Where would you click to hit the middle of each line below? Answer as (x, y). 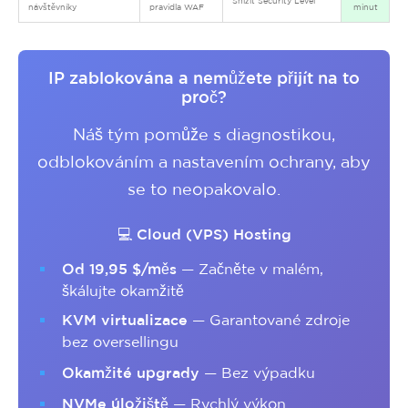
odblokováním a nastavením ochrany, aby (204, 162)
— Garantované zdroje (269, 320)
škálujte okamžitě (123, 291)
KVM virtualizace (125, 320)
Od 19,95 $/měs (119, 269)
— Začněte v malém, (250, 269)
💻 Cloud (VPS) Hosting (204, 234)
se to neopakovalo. (204, 189)
